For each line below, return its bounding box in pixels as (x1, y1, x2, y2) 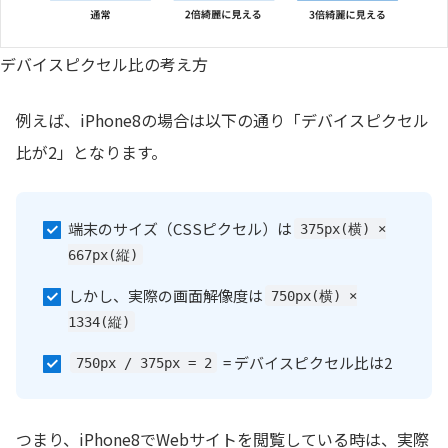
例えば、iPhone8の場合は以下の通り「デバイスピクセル (16, 107, 429, 132)
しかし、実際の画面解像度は (67, 284, 263, 306)
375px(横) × (299, 220, 386, 237)
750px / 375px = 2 (75, 354, 212, 371)
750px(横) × (270, 287, 357, 304)
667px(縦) (67, 246, 138, 263)
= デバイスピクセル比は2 (219, 351, 392, 373)
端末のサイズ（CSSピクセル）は (67, 217, 292, 239)
